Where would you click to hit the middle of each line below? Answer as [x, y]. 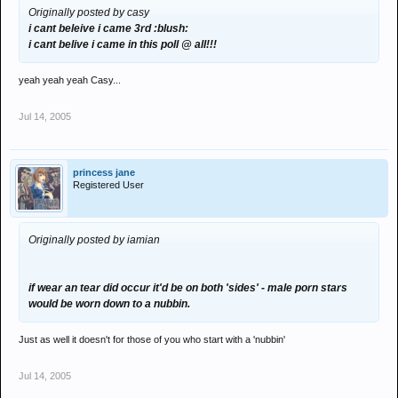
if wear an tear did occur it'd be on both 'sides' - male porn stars [188, 288]
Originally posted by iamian [94, 240]
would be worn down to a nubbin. [109, 304]
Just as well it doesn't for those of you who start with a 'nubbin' [152, 339]
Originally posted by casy [89, 12]
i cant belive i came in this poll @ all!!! [123, 44]
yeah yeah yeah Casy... [70, 80]
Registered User [108, 185]
